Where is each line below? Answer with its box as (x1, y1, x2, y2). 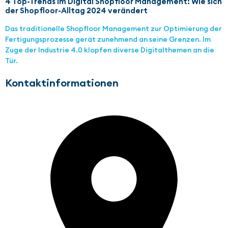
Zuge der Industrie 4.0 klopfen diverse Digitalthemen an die (5, 45, 214, 55)
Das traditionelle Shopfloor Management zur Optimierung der (5, 24, 222, 34)
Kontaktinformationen (5, 76, 119, 90)
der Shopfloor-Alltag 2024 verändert (5, 6, 148, 16)
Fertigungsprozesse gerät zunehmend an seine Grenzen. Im (5, 35, 211, 44)
